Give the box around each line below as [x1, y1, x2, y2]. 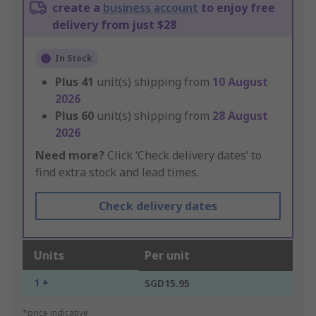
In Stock [55, 52, 92, 65]
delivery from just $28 [52, 17, 176, 33]
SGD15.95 [145, 276, 190, 291]
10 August [212, 74, 268, 90]
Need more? [35, 147, 104, 164]
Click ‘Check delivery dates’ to [104, 147, 262, 164]
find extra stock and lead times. [35, 164, 199, 181]
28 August [212, 108, 268, 124]
